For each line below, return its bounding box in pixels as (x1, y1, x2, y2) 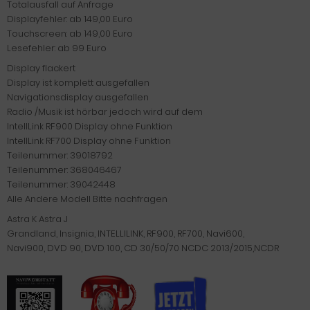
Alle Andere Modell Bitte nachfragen (7, 192, 167, 206)
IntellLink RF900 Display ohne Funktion (7, 120, 172, 133)
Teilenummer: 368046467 (7, 163, 122, 176)
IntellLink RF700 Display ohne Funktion (7, 134, 171, 147)
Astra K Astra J (7, 212, 68, 226)
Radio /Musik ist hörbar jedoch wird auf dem (7, 105, 203, 118)
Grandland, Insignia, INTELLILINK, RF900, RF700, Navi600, (7, 227, 244, 240)
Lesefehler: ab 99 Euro (7, 42, 109, 55)
